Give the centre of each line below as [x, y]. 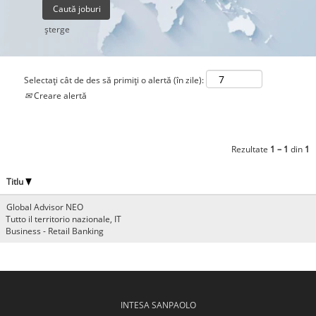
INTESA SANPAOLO [158, 305]
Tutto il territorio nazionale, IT [63, 219]
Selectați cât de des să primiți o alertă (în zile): [114, 80]
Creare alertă [59, 95]
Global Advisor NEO [45, 207]
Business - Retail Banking [55, 231]
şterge [57, 29]
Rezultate [251, 149]
